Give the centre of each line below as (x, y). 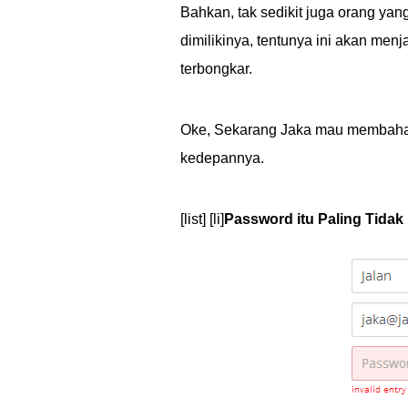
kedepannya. (222, 158)
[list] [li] (202, 219)
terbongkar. (216, 69)
